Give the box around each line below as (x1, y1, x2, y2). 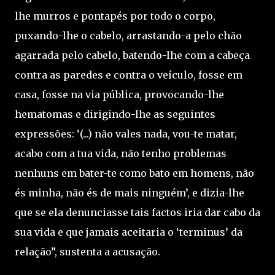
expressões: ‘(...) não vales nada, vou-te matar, (15, 128, 237, 140)
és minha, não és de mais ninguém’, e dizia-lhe (15, 187, 244, 199)
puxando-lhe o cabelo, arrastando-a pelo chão (15, 29, 242, 42)
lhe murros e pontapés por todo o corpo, (15, 10, 215, 22)
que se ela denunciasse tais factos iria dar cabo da (15, 206, 260, 219)
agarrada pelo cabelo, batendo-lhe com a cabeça (15, 49, 250, 61)
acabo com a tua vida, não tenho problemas (15, 147, 227, 160)
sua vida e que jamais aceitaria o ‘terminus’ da (15, 226, 242, 238)
